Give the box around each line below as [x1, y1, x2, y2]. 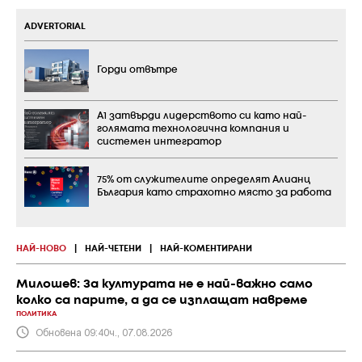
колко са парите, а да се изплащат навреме [16, 295, 307, 306]
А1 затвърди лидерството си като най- [97, 112, 306, 120]
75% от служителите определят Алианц [97, 175, 310, 184]
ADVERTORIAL [24, 22, 86, 31]
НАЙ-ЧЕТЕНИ [85, 245, 141, 253]
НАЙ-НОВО [16, 245, 66, 253]
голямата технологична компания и [97, 124, 289, 133]
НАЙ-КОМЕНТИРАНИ [160, 245, 252, 253]
